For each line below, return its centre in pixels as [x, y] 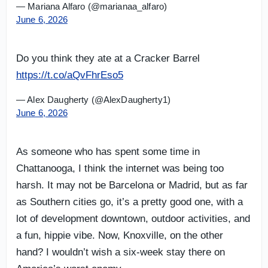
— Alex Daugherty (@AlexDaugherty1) [94, 99]
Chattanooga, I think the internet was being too [120, 168]
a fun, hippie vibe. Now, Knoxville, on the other [120, 235]
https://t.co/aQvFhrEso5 [70, 75]
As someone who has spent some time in [108, 151]
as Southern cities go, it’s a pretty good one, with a [130, 202]
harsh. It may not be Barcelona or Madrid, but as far [132, 185]
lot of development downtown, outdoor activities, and [133, 218]
